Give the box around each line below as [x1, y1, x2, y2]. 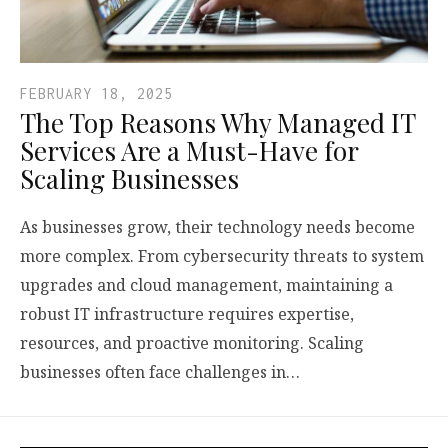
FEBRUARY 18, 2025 [20, 84, 173, 102]
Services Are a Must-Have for [20, 132, 358, 168]
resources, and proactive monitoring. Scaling [20, 331, 364, 354]
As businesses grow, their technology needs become [20, 215, 415, 238]
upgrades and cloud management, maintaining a [20, 273, 393, 296]
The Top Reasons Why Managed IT [20, 104, 415, 140]
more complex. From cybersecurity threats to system [20, 244, 424, 267]
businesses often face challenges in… [20, 360, 300, 383]
